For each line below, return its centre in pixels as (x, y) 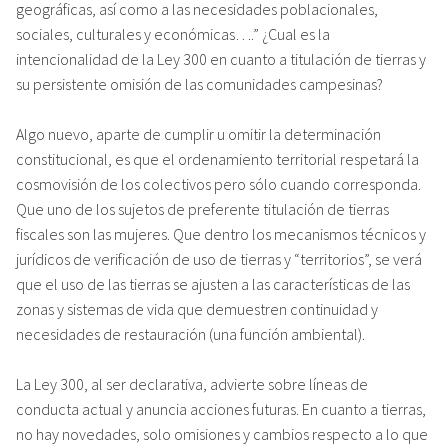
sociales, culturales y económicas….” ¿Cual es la (173, 33)
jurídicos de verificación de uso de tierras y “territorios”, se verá (219, 258)
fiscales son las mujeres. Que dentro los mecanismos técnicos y (221, 233)
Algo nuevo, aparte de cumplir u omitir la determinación (198, 133)
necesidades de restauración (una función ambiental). (190, 333)
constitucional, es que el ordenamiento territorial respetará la (217, 158)
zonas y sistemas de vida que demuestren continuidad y (197, 308)
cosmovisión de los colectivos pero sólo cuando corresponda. (218, 183)
